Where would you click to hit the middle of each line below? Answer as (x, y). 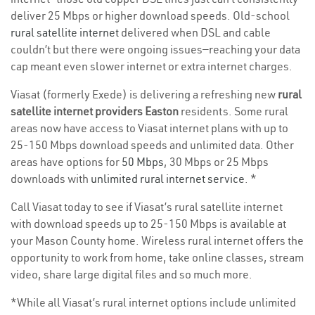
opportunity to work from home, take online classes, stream (157, 258)
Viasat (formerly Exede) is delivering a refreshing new (144, 95)
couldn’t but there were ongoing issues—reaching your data (155, 50)
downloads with (51, 179)
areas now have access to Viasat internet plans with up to (149, 128)
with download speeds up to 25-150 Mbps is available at (148, 224)
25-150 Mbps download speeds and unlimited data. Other (152, 145)
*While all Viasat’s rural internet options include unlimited (153, 303)
